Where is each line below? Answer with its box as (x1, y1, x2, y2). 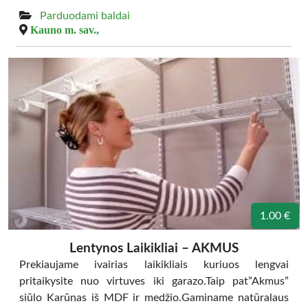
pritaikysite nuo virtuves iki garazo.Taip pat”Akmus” (19, 276, 289, 287)
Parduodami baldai (40, 10, 130, 21)
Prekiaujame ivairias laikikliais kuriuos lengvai (19, 259, 289, 270)
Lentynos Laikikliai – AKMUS (69, 242, 239, 255)
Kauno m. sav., (30, 24, 99, 35)
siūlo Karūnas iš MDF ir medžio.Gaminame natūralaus (19, 292, 289, 303)
